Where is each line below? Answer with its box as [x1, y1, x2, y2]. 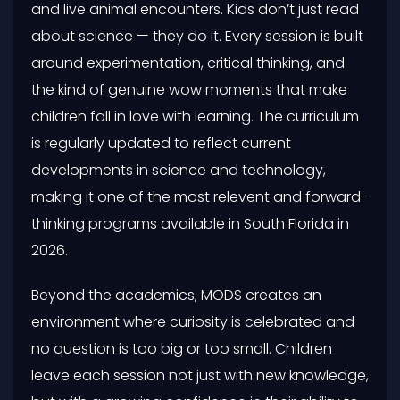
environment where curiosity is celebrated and [31, 311, 354, 332]
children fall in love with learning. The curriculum [31, 105, 359, 127]
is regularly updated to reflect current [31, 132, 291, 154]
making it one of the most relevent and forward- [31, 186, 368, 207]
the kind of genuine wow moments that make [31, 79, 347, 100]
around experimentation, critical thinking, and [31, 52, 345, 73]
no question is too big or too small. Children [31, 337, 332, 359]
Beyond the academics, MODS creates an [31, 284, 321, 305]
